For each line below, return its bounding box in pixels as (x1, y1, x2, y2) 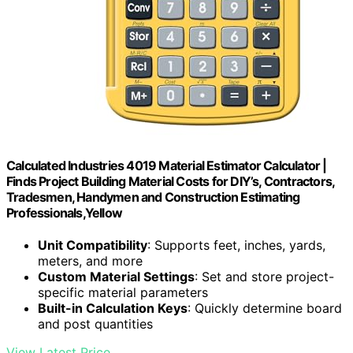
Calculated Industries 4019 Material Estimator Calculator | (6, 158, 327, 174)
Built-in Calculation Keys (38, 300, 188, 317)
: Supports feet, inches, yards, (147, 237, 325, 254)
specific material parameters (38, 284, 208, 301)
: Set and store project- (195, 269, 334, 285)
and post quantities (38, 316, 153, 333)
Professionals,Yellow (6, 205, 122, 221)
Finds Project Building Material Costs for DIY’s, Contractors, (6, 173, 335, 190)
